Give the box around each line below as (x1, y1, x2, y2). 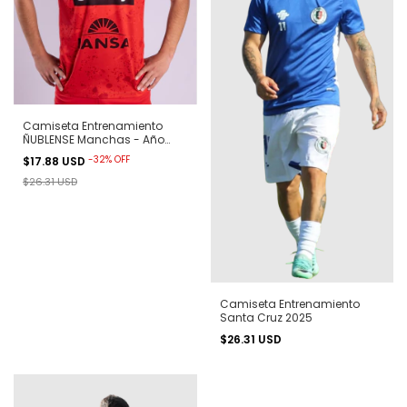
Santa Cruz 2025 (219, 310, 313, 326)
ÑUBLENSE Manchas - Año (23, 131, 164, 147)
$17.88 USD (23, 153, 88, 169)
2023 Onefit (23, 144, 84, 161)
